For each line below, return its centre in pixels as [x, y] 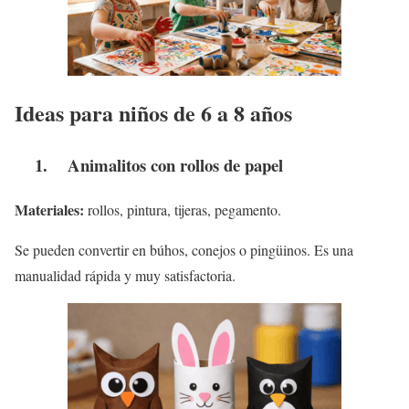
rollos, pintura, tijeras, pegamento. [183, 209]
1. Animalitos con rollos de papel [149, 164]
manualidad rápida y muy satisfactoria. [125, 275]
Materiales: [49, 209]
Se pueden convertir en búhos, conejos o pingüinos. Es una [184, 249]
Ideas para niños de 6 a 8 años [153, 113]
